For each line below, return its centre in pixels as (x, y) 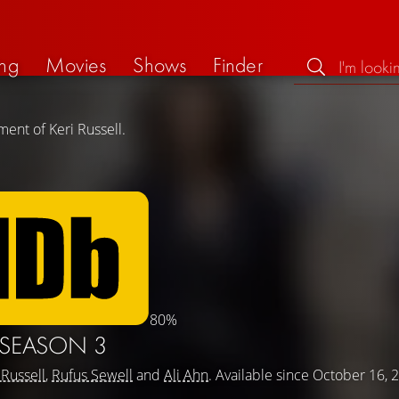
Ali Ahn (186, 375)
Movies (76, 64)
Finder (238, 64)
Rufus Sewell (92, 375)
